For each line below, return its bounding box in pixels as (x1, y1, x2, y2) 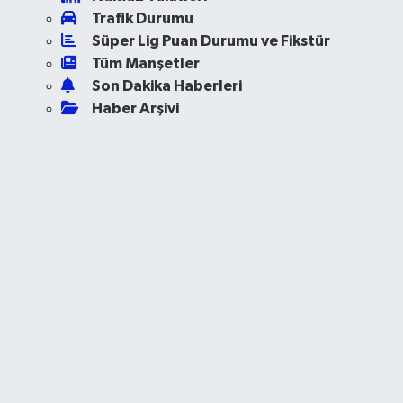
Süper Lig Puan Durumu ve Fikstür (91, 32, 330, 49)
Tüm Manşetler (91, 55, 200, 71)
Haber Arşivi (91, 100, 179, 116)
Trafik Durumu (91, 10, 193, 26)
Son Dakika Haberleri (91, 77, 242, 94)
